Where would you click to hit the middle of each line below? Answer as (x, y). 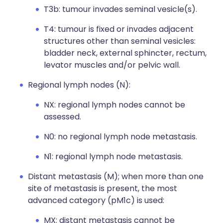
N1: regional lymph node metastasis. (113, 157)
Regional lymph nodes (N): (79, 85)
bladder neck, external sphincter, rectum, (125, 53)
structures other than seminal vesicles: (120, 41)
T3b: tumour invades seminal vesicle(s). (120, 9)
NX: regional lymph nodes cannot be (114, 105)
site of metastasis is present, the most (103, 188)
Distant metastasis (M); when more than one (116, 176)
